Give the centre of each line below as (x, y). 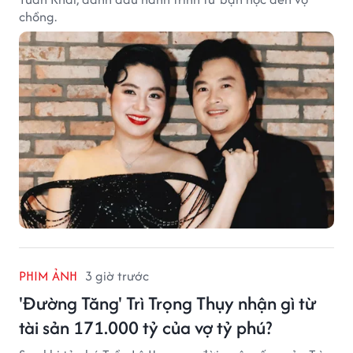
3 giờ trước (117, 275)
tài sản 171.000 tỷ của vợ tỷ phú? (145, 327)
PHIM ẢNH (48, 275)
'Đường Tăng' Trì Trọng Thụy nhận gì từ (168, 303)
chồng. (38, 16)
